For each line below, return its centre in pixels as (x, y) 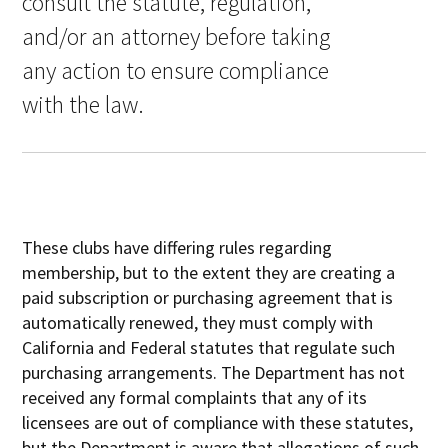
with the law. (83, 104)
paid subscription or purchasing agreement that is (208, 297)
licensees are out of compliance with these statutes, (218, 422)
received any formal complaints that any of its (195, 397)
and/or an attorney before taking (176, 36)
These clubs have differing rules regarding (177, 247)
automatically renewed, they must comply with (198, 322)
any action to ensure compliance (176, 70)
